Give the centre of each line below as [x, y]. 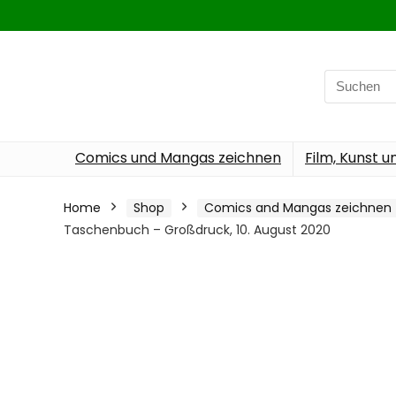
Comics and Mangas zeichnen [298, 208]
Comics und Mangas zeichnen [178, 158]
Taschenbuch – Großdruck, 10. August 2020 [197, 230]
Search [346, 79]
